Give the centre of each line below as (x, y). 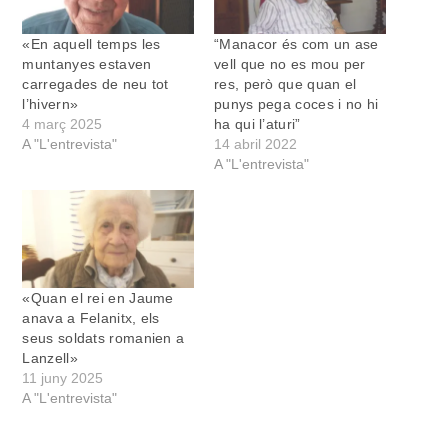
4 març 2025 (62, 124)
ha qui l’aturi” (257, 124)
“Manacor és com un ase (296, 44)
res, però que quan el (285, 84)
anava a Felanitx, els (91, 318)
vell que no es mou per (290, 64)
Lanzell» (50, 358)
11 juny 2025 (63, 378)
